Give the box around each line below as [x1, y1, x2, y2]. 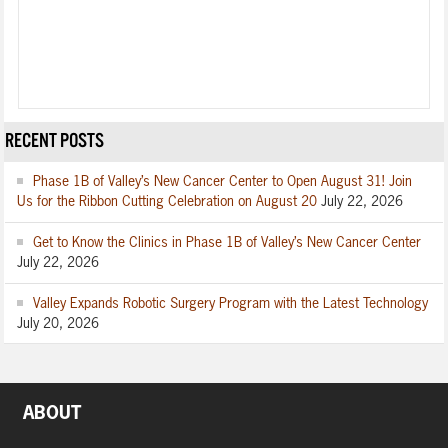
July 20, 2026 [17, 317, 100, 331]
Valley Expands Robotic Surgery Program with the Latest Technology [33, 297, 429, 311]
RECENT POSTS [5, 133, 105, 151]
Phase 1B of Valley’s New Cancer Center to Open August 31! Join [33, 175, 413, 189]
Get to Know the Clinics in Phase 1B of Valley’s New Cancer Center [33, 236, 422, 250]
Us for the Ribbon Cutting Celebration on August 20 [17, 195, 318, 209]
